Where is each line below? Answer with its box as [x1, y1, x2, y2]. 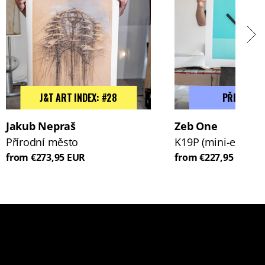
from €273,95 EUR [5, 150, 86, 164]
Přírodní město [5, 134, 79, 149]
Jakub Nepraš [5, 118, 76, 133]
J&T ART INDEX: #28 [40, 90, 117, 105]
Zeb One [174, 118, 218, 133]
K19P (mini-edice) [174, 134, 258, 149]
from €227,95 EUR [174, 150, 254, 164]
